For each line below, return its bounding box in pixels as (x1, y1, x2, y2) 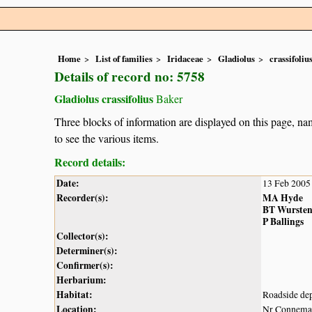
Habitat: (56, 287, 93, 302)
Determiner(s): (56, 243, 118, 258)
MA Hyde (263, 190, 303, 205)
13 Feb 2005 (263, 176, 311, 189)
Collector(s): (56, 228, 109, 243)
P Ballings (263, 214, 304, 228)
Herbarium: (56, 272, 107, 287)
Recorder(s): (56, 190, 109, 205)
